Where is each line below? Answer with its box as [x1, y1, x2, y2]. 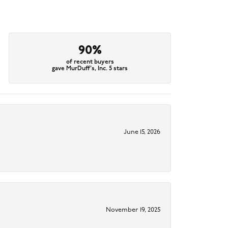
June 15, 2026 [124, 129, 160, 136]
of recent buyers [66, 59, 114, 66]
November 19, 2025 [106, 207, 160, 214]
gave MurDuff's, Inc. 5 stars [52, 66, 128, 72]
